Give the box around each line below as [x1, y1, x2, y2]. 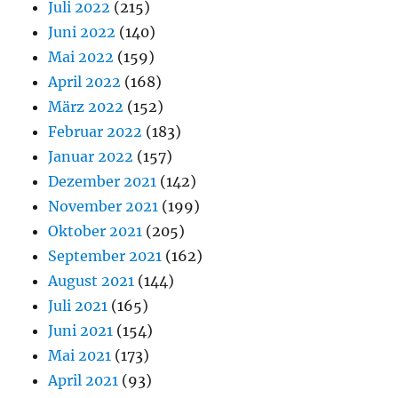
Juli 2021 [48, 296, 108, 314]
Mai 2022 [48, 47, 115, 66]
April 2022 [48, 72, 122, 91]
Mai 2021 [48, 346, 112, 364]
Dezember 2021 [48, 171, 157, 190]
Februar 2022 [48, 122, 143, 140]
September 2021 [48, 246, 163, 265]
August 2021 [48, 271, 135, 290]
